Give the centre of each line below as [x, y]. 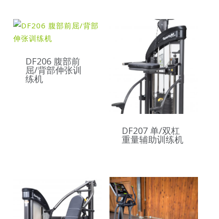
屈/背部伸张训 [53, 70]
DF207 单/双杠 [151, 131]
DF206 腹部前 [53, 61]
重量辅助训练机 [152, 140]
